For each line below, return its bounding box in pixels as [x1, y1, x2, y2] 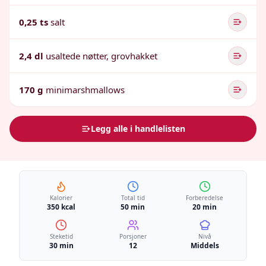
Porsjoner [119, 232, 147, 240]
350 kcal [47, 202, 76, 212]
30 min [49, 240, 74, 251]
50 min [121, 202, 145, 212]
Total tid [121, 194, 145, 202]
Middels [190, 240, 219, 251]
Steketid [49, 232, 73, 240]
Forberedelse [186, 194, 224, 202]
